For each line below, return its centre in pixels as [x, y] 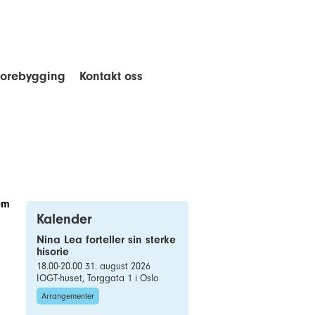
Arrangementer [68, 296]
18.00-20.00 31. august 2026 [94, 266]
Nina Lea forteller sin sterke [106, 240]
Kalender [64, 219]
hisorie [53, 252]
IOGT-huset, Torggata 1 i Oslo [98, 278]
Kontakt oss [111, 76]
